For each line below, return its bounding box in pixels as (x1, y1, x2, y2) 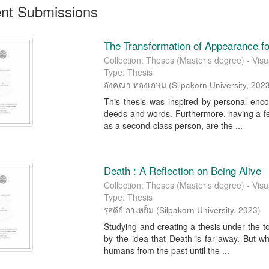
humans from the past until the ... (104, 244, 230, 256)
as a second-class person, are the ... (104, 119, 243, 131)
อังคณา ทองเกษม (104, 79, 167, 91)
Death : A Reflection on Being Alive (104, 163, 262, 178)
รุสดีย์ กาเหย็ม (104, 204, 154, 216)
